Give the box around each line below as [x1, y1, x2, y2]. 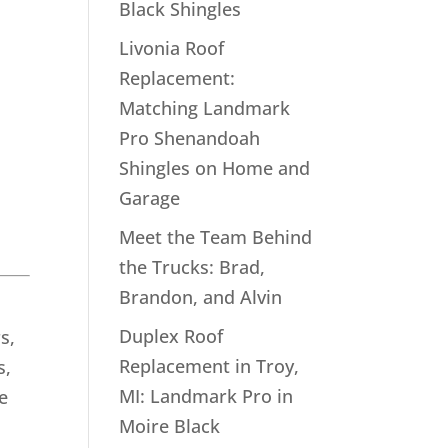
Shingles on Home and [119, 156, 311, 180]
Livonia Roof [119, 36, 225, 60]
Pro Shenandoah [119, 126, 261, 150]
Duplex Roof [119, 324, 224, 348]
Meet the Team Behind [119, 225, 313, 249]
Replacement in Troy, [119, 354, 300, 378]
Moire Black [119, 414, 221, 438]
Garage [119, 186, 181, 210]
